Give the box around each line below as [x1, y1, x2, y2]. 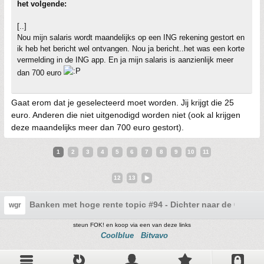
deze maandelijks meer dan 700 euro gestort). [11, 122, 184, 132]
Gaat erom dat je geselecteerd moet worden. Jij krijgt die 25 [11, 97, 234, 107]
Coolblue [101, 230, 134, 240]
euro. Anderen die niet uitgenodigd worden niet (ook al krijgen [11, 110, 240, 120]
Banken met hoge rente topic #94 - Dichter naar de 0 [29, 199, 239, 209]
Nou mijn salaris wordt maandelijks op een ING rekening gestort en [17, 32, 245, 42]
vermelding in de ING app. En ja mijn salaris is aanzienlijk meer [17, 55, 233, 64]
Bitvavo [141, 230, 168, 240]
